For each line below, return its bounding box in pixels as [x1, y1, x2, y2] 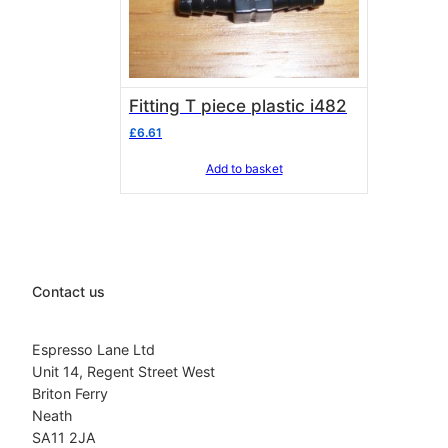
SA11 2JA [32, 428, 96, 446]
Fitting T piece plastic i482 [310, 94, 347, 116]
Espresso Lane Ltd [32, 340, 155, 358]
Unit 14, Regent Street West [32, 362, 215, 380]
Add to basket [205, 160, 283, 176]
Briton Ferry [32, 384, 108, 402]
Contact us [32, 282, 105, 300]
